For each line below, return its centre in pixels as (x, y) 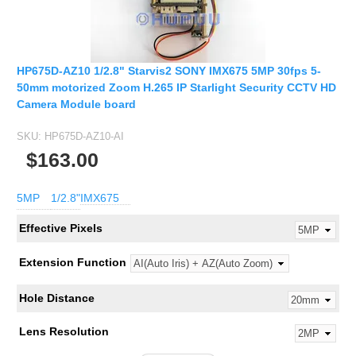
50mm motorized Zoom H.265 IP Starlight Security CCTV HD (176, 87)
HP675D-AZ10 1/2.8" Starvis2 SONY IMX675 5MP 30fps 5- (169, 70)
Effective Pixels (60, 228)
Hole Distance (56, 298)
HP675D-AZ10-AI (84, 136)
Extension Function (72, 263)
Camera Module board (76, 104)
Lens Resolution (64, 331)
